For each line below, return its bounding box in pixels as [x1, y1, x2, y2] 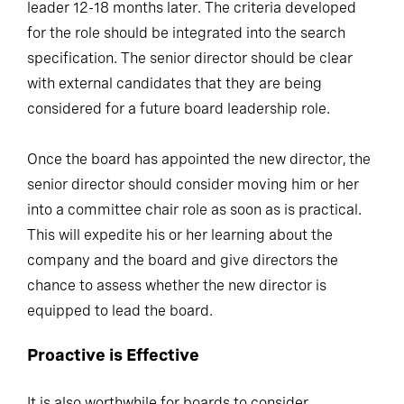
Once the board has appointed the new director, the [27, 150, 371, 168]
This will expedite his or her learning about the [27, 225, 333, 243]
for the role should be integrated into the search [27, 23, 345, 41]
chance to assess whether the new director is [27, 276, 326, 294]
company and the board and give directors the [27, 251, 338, 269]
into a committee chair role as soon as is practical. [27, 200, 362, 218]
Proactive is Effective [27, 344, 199, 364]
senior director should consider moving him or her [27, 175, 359, 193]
